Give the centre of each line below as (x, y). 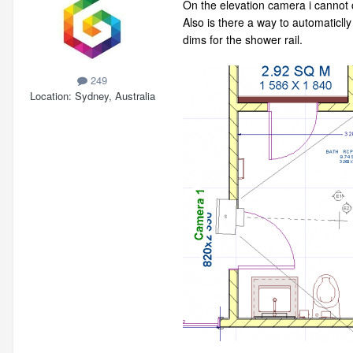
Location (49, 95)
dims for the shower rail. (243, 40)
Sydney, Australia (115, 95)
